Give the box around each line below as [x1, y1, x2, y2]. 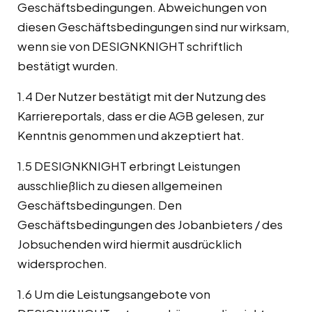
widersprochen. [17, 256, 107, 272]
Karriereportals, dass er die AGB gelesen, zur [17, 108, 264, 124]
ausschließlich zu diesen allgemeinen [17, 178, 222, 194]
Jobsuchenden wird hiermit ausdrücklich [17, 236, 242, 252]
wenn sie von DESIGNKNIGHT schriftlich [17, 38, 242, 54]
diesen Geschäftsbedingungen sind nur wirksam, [17, 19, 290, 35]
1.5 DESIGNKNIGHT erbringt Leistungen [17, 158, 240, 174]
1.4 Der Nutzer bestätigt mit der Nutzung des [17, 88, 266, 104]
